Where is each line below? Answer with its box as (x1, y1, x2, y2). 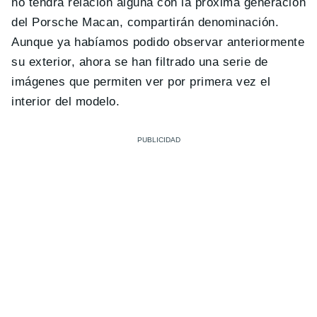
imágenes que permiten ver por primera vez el (11, 74, 271, 88)
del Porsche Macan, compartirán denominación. (11, 15, 279, 29)
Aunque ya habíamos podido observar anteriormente (11, 35, 305, 49)
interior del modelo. (11, 94, 120, 108)
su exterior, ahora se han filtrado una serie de (11, 54, 268, 69)
